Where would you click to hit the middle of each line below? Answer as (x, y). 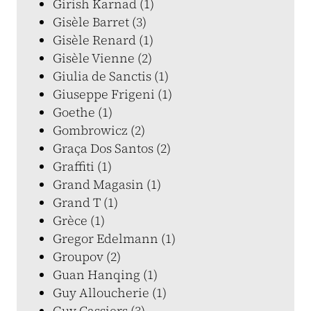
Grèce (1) (79, 220)
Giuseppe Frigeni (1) (112, 94)
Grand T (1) (85, 202)
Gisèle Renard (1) (103, 40)
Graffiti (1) (82, 166)
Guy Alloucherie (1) (110, 293)
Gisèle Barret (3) (100, 22)
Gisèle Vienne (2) (102, 58)
